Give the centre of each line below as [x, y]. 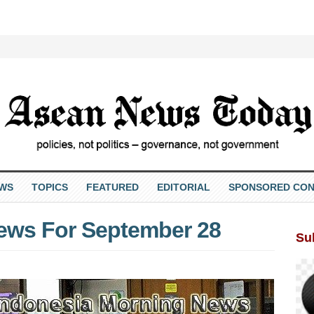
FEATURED [112, 187]
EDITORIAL [183, 187]
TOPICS [49, 187]
